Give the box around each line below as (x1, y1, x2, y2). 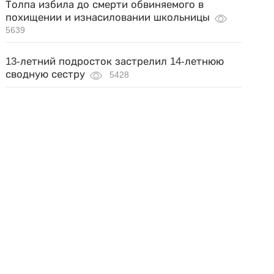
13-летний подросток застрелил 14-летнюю (6, 56, 224, 67)
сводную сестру (6, 68, 86, 80)
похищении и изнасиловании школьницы (6, 12, 210, 23)
